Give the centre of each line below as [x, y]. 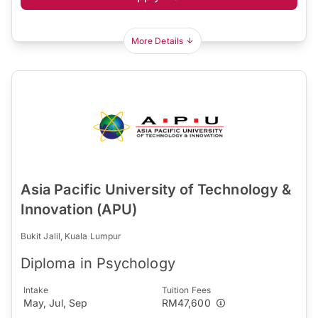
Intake [36, 290]
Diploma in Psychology [98, 263]
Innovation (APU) [79, 209]
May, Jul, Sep [56, 302]
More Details [157, 40]
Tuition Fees [186, 290]
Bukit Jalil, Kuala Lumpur [71, 236]
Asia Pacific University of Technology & [156, 189]
